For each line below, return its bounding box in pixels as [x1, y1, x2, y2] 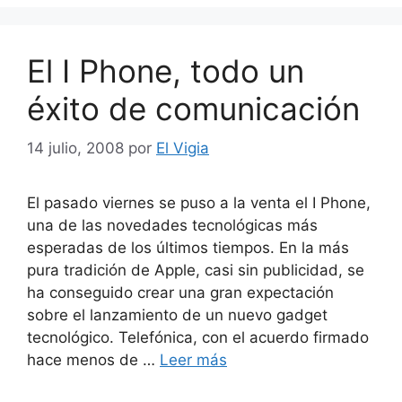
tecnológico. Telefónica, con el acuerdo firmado [27, 328, 369, 346]
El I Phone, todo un [27, 51, 304, 90]
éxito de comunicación [27, 89, 360, 127]
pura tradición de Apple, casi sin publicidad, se [27, 261, 364, 279]
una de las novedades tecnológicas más [27, 216, 318, 234]
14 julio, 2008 [27, 139, 124, 157]
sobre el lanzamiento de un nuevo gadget [27, 306, 328, 324]
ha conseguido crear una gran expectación [27, 284, 334, 301]
